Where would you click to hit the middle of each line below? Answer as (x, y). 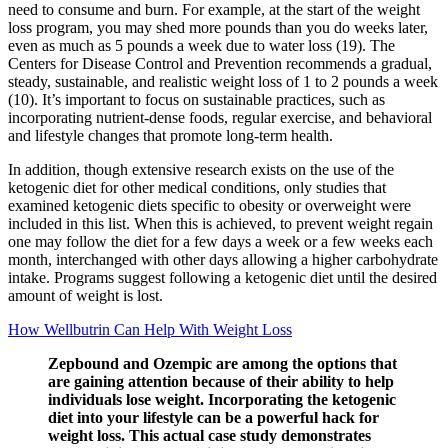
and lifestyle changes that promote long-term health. (170, 135)
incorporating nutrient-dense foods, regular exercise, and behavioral (220, 117)
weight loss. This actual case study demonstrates (209, 435)
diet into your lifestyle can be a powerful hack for (213, 417)
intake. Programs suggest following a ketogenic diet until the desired (222, 277)
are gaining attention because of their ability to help (221, 381)
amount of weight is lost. (85, 295)
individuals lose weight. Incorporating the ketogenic (222, 399)
